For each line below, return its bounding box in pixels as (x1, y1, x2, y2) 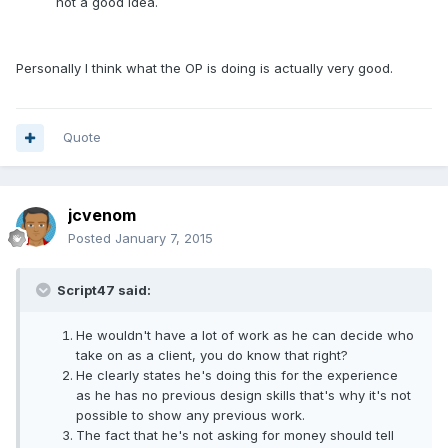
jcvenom (68, 205, 136, 226)
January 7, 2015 (115, 230, 213, 247)
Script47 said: (54, 282, 151, 299)
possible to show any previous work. (76, 407, 305, 424)
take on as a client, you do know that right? (76, 347, 348, 364)
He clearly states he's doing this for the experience (76, 367, 398, 384)
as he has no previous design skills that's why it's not (76, 387, 411, 404)
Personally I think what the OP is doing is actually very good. (16, 60, 393, 77)
